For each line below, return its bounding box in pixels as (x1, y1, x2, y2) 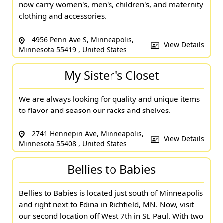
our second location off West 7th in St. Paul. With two (19, 210, 203, 221)
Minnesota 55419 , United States (19, 45, 127, 55)
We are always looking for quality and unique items (19, 94, 200, 104)
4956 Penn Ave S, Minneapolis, (30, 35, 134, 45)
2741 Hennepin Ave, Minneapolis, (30, 129, 144, 139)
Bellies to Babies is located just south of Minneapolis (19, 187, 203, 198)
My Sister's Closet (64, 67, 159, 84)
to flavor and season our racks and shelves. (19, 105, 171, 115)
